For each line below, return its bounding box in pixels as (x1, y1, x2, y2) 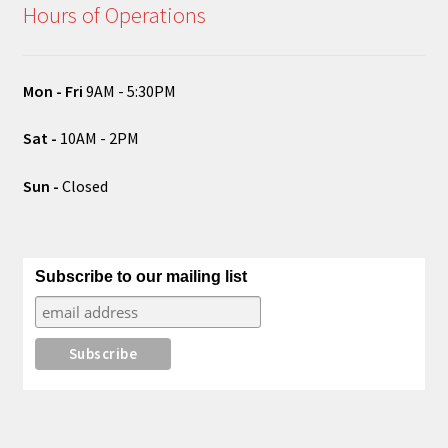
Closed (58, 176, 108, 197)
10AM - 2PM (56, 128, 139, 149)
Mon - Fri (22, 80, 83, 101)
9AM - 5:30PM (82, 80, 176, 101)
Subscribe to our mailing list (34, 268, 247, 286)
